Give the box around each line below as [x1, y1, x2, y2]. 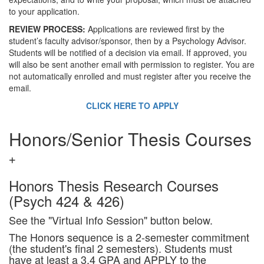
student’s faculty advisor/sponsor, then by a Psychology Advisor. [9, 35, 246, 47]
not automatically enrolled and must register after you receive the [9, 70, 251, 82]
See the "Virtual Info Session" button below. [9, 212, 213, 227]
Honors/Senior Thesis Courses [9, 126, 252, 151]
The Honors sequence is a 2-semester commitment [9, 229, 249, 245]
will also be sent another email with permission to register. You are [9, 58, 255, 70]
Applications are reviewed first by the [88, 23, 225, 35]
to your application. [9, 5, 80, 17]
